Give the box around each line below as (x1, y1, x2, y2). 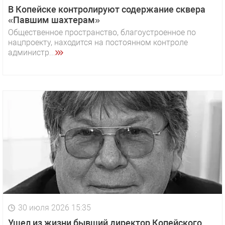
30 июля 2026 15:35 (18, 203, 91, 213)
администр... (8, 48, 55, 58)
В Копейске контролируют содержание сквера (8, 4, 205, 15)
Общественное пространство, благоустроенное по (8, 28, 196, 38)
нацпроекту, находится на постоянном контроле (8, 38, 188, 48)
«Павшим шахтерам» (8, 15, 100, 26)
